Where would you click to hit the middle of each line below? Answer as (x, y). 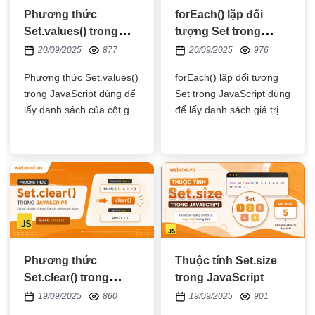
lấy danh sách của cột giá (81, 110)
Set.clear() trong (67, 277)
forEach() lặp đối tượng (227, 78)
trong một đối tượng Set (229, 126)
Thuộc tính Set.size (226, 260)
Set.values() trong (71, 32)
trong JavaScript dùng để (80, 94)
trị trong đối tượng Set (73, 126)
